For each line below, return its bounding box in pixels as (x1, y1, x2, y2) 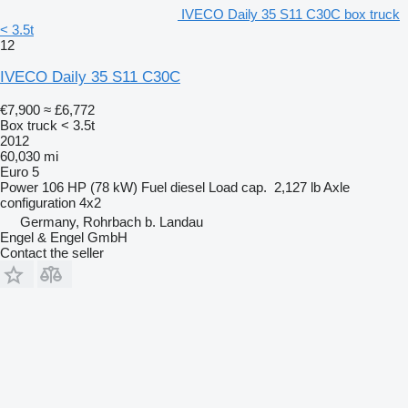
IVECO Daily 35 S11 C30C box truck (181, 5, 400, 22)
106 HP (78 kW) (42, 178, 138, 195)
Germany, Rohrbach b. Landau (20, 213, 203, 229)
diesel (170, 178, 205, 195)
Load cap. (209, 178, 267, 195)
